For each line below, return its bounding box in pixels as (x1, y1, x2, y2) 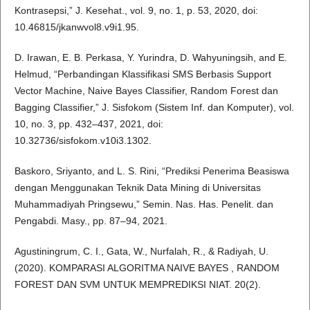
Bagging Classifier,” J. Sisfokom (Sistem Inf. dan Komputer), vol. (14, 101, 294, 113)
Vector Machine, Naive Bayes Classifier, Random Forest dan (14, 84, 278, 96)
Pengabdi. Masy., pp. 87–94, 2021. (14, 215, 167, 226)
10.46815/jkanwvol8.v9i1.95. (14, 21, 139, 33)
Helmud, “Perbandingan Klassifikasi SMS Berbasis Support (14, 68, 271, 80)
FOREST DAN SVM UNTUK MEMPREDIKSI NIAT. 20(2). (14, 278, 261, 290)
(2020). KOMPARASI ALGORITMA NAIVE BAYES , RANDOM (14, 262, 280, 273)
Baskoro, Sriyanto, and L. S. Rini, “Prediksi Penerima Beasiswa (14, 165, 289, 176)
